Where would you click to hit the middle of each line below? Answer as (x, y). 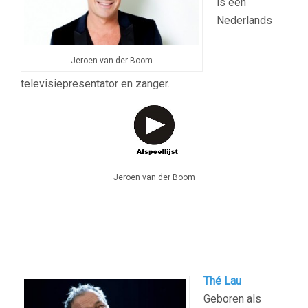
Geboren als (232, 299)
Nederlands (244, 21)
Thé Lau (222, 281)
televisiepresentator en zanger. (95, 84)
